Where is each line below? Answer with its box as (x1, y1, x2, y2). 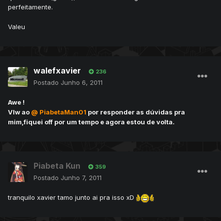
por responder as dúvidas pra (86, 108, 185, 116)
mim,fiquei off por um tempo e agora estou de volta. (8, 118, 175, 126)
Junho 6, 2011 (61, 78, 103, 87)
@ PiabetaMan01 (31, 108, 86, 116)
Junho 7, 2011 (61, 174, 102, 182)
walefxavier (34, 66, 81, 76)
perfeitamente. (8, 3, 53, 11)
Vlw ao (8, 108, 31, 116)
